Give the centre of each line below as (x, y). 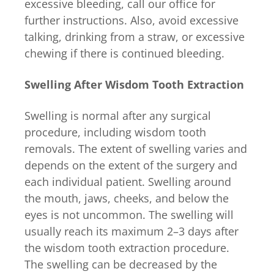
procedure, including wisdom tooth (115, 132)
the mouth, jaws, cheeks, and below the (127, 198)
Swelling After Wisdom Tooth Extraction (134, 84)
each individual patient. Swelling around (128, 181)
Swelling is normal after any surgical (118, 115)
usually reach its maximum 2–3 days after (131, 231)
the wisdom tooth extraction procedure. (127, 247)
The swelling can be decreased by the (121, 264)
